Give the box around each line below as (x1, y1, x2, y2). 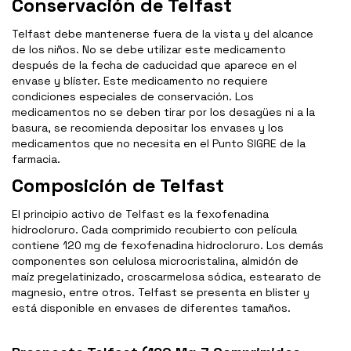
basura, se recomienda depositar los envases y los (12, 121, 284, 136)
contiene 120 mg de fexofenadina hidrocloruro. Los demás (12, 238, 324, 253)
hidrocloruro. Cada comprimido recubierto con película (12, 223, 297, 237)
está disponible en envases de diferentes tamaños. (12, 301, 291, 316)
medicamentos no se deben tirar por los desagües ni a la (12, 105, 315, 120)
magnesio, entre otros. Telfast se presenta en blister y (12, 285, 309, 300)
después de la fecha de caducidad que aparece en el (12, 58, 297, 73)
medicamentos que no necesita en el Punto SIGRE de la (12, 136, 306, 151)
